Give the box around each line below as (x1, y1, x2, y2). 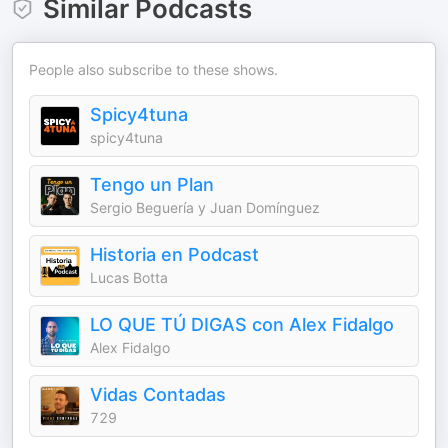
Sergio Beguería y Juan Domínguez (90, 199, 320, 216)
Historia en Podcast (90, 244, 259, 265)
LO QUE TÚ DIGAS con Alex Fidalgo (90, 314, 394, 335)
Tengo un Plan (90, 174, 214, 195)
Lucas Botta (90, 269, 168, 286)
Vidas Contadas (90, 384, 226, 405)
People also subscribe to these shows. (29, 61, 278, 78)
